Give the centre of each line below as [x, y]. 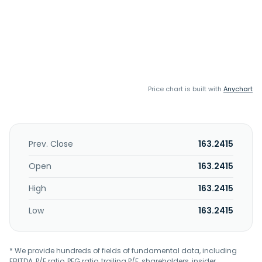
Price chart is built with [186, 89]
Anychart [238, 89]
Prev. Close [51, 144]
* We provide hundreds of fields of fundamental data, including [123, 251]
